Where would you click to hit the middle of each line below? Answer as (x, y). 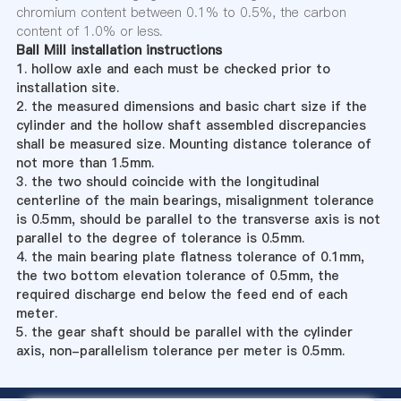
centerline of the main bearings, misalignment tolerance (195, 200)
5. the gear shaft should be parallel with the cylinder (184, 332)
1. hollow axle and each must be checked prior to (173, 69)
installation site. (67, 88)
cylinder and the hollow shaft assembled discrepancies (191, 125)
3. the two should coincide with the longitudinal (167, 182)
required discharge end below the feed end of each (181, 294)
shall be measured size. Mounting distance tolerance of (193, 144)
